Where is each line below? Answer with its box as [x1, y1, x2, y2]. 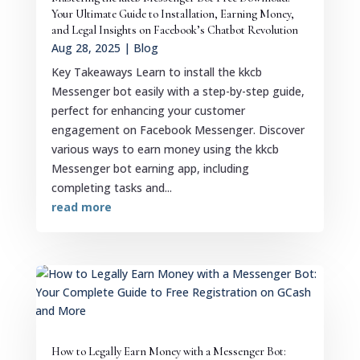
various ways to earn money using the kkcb [51, 141, 279, 157]
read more [51, 198, 112, 215]
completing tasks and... [51, 179, 172, 195]
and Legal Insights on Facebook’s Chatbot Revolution [51, 22, 298, 37]
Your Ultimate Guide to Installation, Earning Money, [51, 6, 294, 21]
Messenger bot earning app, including [51, 160, 249, 176]
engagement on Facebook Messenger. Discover [51, 121, 305, 137]
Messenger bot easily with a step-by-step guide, [51, 83, 305, 99]
